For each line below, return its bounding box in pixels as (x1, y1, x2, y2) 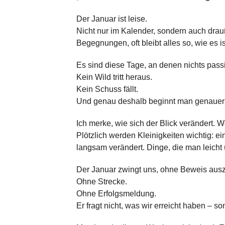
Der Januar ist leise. (76, 15, 147, 24)
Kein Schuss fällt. (76, 85, 138, 94)
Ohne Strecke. (76, 177, 127, 186)
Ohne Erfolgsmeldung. (76, 189, 156, 198)
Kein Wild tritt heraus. (76, 73, 152, 82)
